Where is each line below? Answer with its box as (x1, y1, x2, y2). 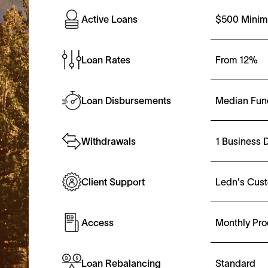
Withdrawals (81, 136, 136, 147)
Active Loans (81, 14, 138, 25)
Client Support (81, 176, 145, 188)
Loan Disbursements (81, 95, 171, 106)
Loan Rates (81, 54, 130, 66)
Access (81, 217, 114, 229)
